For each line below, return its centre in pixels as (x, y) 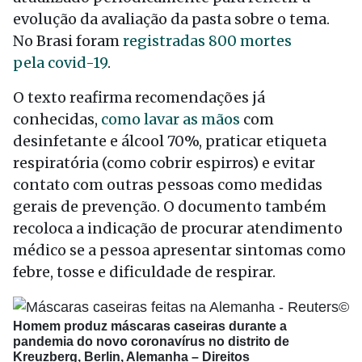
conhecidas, (57, 119)
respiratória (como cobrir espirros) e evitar (164, 163)
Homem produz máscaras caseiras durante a (150, 326)
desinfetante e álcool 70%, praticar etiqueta (170, 141)
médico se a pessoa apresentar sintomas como (179, 250)
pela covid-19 (60, 63)
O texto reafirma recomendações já (139, 97)
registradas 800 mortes (207, 41)
